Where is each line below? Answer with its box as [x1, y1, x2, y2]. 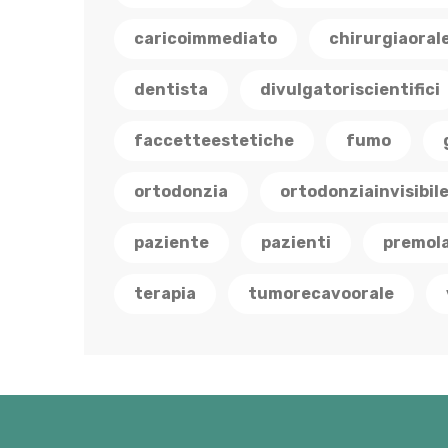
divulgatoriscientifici [260, 80, 440, 99]
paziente [134, 233, 209, 252]
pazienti [261, 233, 331, 252]
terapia [134, 284, 196, 303]
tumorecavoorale [248, 284, 394, 303]
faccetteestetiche [134, 131, 294, 150]
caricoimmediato [134, 29, 277, 48]
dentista [134, 80, 208, 99]
